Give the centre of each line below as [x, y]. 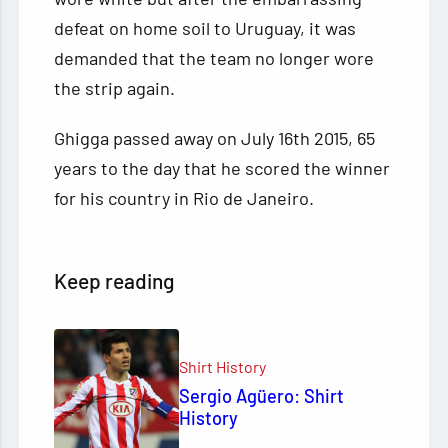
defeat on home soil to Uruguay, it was [205, 28]
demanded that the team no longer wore [214, 58]
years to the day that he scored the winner [222, 168]
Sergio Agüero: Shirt [262, 396]
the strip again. [115, 88]
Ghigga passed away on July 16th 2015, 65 [215, 138]
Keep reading [114, 281]
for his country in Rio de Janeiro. [184, 198]
